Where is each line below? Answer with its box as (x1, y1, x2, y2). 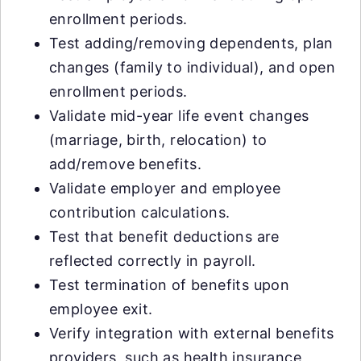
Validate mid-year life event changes (49, 106, 309, 124)
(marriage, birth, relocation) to (49, 131, 268, 148)
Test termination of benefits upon (49, 276, 290, 293)
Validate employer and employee (49, 179, 280, 197)
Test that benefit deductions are (49, 227, 280, 245)
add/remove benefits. (49, 155, 201, 172)
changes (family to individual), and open (49, 58, 335, 76)
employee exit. (49, 300, 153, 317)
